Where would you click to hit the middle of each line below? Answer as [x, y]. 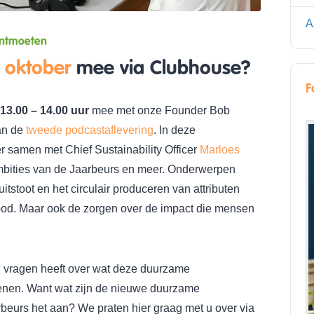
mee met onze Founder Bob [159, 110]
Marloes [220, 150]
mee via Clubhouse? [163, 68]
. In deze [175, 130]
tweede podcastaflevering [90, 130]
